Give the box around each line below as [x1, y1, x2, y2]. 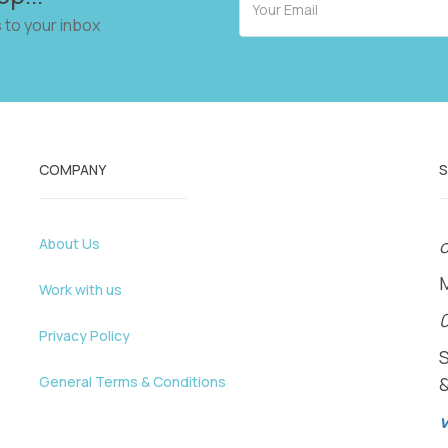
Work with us [39, 280, 122, 299]
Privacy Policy [39, 326, 130, 345]
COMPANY [39, 160, 106, 179]
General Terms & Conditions [39, 372, 226, 391]
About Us [39, 234, 100, 253]
